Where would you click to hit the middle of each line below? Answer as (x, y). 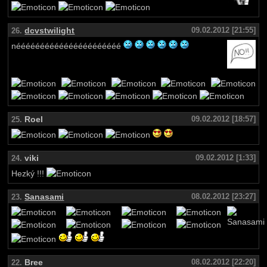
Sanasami (44, 197)
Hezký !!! (29, 174)
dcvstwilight (50, 31)
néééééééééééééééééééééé (68, 46)
